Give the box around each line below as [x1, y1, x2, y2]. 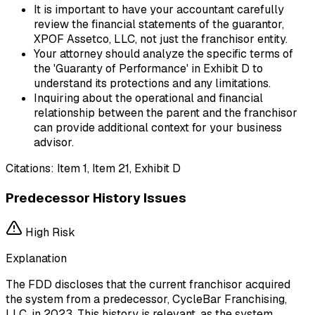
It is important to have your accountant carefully [34, 2, 284, 18]
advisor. [34, 135, 74, 150]
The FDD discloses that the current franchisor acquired [6, 277, 290, 292]
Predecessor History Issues [6, 188, 186, 207]
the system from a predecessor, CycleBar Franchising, [6, 292, 287, 307]
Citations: [6, 161, 54, 176]
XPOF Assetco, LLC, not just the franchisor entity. [34, 32, 288, 47]
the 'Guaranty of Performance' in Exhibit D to [34, 61, 263, 77]
